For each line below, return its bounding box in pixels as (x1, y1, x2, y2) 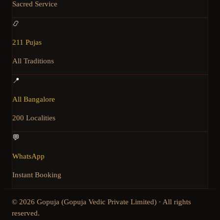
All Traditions (12, 57, 54, 65)
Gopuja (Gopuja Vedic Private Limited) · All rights (35, 198, 191, 206)
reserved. (12, 209, 40, 218)
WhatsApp (12, 152, 45, 161)
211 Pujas (12, 38, 42, 47)
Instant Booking (12, 171, 61, 179)
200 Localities (12, 114, 55, 122)
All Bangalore (12, 95, 55, 104)
